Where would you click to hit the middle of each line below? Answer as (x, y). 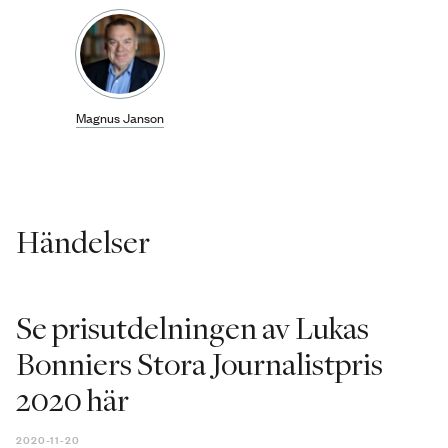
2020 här (73, 403)
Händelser (83, 245)
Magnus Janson (120, 118)
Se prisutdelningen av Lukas (193, 331)
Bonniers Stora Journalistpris (200, 367)
